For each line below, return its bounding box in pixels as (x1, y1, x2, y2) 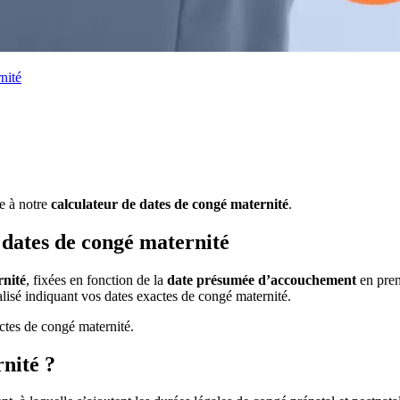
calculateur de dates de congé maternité (51, 196, 288, 212)
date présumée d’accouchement (167, 271, 356, 287)
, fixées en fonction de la (26, 271, 167, 287)
